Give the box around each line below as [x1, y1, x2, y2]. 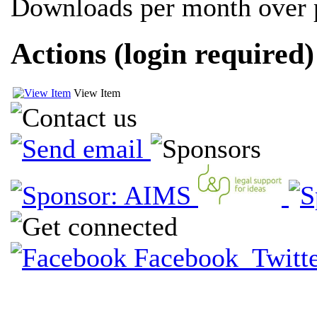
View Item [74, 86, 120, 99]
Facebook [127, 242, 246, 272]
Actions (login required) [11, 37, 314, 70]
